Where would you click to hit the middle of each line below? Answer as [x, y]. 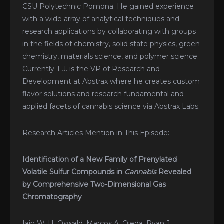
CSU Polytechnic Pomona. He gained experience [108, 6]
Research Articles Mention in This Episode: [96, 133]
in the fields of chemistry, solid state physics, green [111, 44]
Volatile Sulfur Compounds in [73, 172]
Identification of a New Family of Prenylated [100, 159]
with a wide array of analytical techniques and [101, 19]
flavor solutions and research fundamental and [103, 94]
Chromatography [52, 197]
